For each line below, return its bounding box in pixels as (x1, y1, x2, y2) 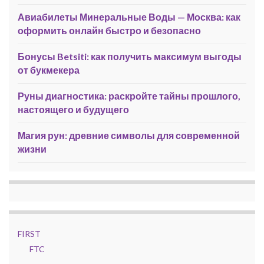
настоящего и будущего (18, 104, 129, 115)
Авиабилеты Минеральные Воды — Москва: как (18, 11, 240, 22)
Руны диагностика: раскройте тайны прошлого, (18, 90, 240, 101)
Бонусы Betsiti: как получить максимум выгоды (18, 51, 242, 62)
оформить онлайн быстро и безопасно (18, 25, 201, 36)
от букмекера (18, 64, 80, 75)
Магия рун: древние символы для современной (18, 130, 240, 141)
